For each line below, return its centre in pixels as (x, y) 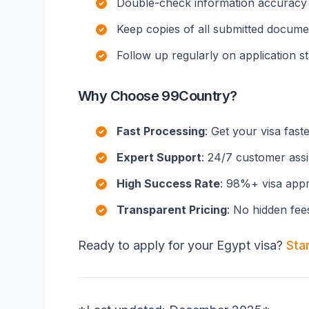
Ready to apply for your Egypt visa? (182, 245)
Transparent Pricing (172, 210)
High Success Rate (168, 183)
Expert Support (159, 157)
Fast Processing (161, 131)
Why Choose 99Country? (158, 96)
